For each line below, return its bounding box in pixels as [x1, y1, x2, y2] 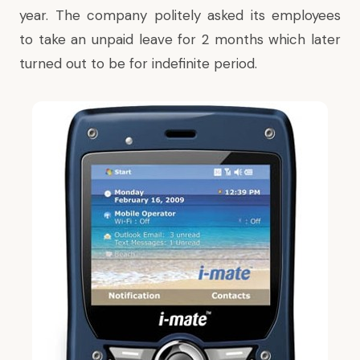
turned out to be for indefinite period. [19, 55, 257, 72]
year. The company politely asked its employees [19, 6, 341, 24]
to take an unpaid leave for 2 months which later [19, 31, 341, 48]
